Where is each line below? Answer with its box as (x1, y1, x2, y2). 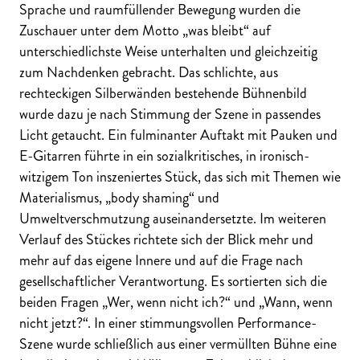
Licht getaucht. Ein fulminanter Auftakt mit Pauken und (19, 124, 337, 145)
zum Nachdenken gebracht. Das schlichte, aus (19, 61, 278, 83)
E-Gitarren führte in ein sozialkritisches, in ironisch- (19, 145, 309, 166)
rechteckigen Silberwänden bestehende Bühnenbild (19, 82, 307, 104)
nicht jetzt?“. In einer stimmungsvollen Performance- (19, 312, 317, 333)
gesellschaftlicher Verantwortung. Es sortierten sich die (19, 270, 327, 292)
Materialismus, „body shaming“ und (19, 186, 219, 208)
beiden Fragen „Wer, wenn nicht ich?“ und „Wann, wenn (19, 291, 333, 313)
